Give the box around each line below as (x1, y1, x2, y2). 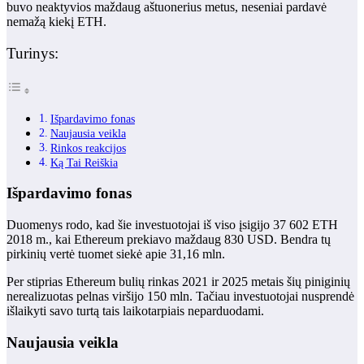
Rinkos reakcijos (50, 141, 126, 154)
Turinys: (6, 45, 58, 63)
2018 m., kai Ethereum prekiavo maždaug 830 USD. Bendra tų (6, 232, 331, 247)
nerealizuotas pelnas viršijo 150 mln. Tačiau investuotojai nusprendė (6, 289, 354, 304)
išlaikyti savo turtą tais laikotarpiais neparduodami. (6, 304, 264, 318)
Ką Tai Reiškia (50, 155, 118, 169)
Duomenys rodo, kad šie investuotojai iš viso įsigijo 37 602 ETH (6, 218, 338, 232)
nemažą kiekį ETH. (6, 15, 106, 29)
